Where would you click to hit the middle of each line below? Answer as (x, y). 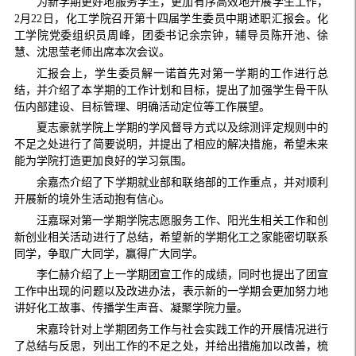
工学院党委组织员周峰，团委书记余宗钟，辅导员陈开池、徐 (171, 36)
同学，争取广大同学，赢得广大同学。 (108, 253)
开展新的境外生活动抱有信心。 (92, 199)
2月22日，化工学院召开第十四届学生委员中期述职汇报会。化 (171, 19)
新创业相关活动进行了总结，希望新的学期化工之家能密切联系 (171, 237)
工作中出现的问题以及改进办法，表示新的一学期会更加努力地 (171, 292)
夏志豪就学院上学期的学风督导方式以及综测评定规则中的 (182, 128)
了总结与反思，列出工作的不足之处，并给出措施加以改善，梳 (171, 346)
